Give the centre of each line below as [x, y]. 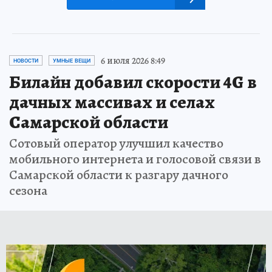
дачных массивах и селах [112, 102]
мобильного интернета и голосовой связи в [135, 159]
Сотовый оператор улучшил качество [116, 143]
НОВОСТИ [26, 60]
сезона [28, 190]
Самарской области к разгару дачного [119, 175]
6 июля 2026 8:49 [133, 60]
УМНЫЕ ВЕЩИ [72, 60]
